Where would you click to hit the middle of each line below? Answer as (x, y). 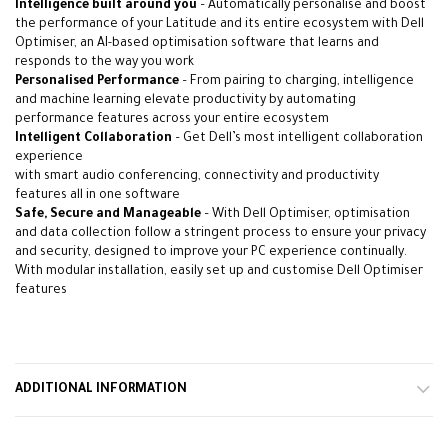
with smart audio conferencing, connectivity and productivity (197, 176)
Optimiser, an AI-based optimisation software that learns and (197, 43)
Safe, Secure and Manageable (108, 214)
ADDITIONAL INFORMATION (101, 389)
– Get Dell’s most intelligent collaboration (297, 138)
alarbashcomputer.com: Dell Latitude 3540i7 (146, 311)
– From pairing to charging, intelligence (296, 81)
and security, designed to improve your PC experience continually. (211, 252)
